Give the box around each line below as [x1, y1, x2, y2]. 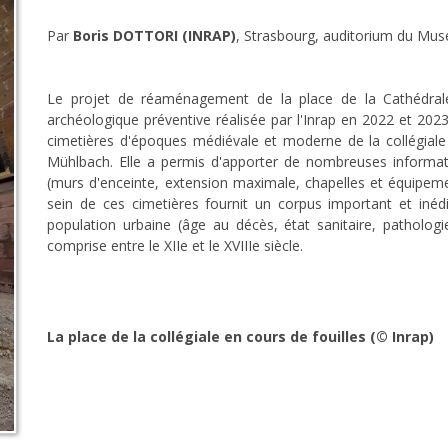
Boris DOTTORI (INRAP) [73, 25, 237, 45]
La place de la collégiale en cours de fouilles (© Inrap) [47, 326, 435, 346]
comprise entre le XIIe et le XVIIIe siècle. [47, 235, 304, 255]
